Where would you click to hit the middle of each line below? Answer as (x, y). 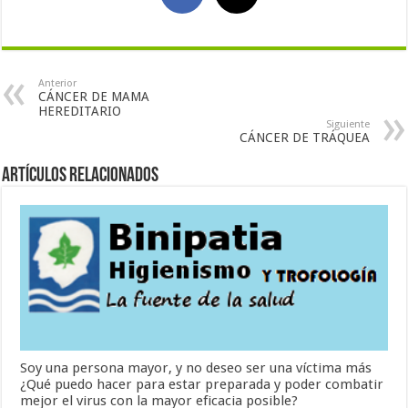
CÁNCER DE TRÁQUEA (304, 137)
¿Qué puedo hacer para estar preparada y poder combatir (202, 384)
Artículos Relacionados (81, 176)
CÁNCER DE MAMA (94, 96)
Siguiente (347, 124)
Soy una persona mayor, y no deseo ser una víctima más (196, 367)
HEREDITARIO (80, 111)
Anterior (58, 83)
